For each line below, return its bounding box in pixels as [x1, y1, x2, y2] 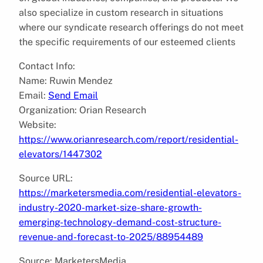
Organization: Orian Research [19, 104, 146, 116]
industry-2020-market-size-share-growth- [19, 201, 202, 213]
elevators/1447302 [19, 148, 102, 160]
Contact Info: [19, 60, 75, 72]
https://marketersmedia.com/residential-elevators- [19, 187, 241, 198]
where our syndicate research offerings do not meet [19, 21, 244, 33]
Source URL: [19, 172, 73, 184]
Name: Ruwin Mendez [19, 75, 113, 86]
